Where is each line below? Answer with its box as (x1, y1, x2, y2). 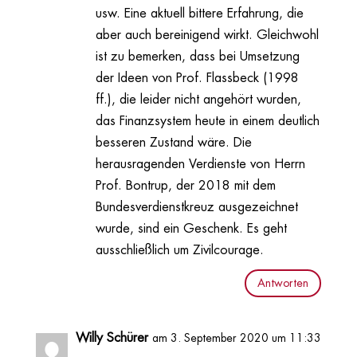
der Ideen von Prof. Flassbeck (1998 (95, 71, 299, 84)
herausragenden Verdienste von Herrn (95, 157, 305, 171)
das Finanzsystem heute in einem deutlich (95, 114, 320, 127)
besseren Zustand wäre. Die (95, 135, 252, 149)
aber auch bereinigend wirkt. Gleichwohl (95, 28, 319, 41)
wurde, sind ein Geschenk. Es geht (95, 222, 287, 235)
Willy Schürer (75, 331, 148, 345)
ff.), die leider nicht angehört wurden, (95, 92, 301, 106)
